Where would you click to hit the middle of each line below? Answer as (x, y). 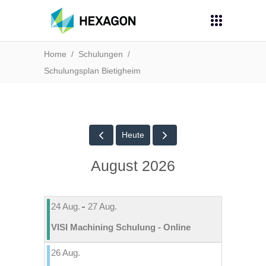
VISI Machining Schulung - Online (121, 227)
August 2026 (133, 166)
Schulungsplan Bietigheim (92, 70)
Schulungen (101, 54)
